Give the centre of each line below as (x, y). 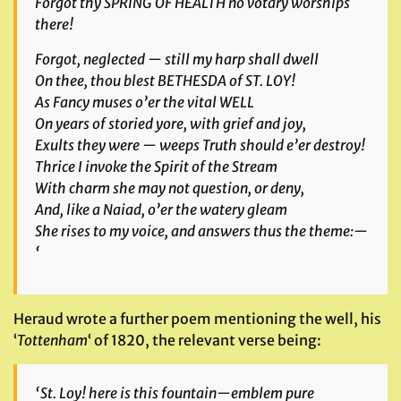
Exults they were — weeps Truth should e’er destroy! (200, 145)
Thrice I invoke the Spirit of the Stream (156, 166)
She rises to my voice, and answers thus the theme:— (201, 231)
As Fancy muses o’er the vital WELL (145, 102)
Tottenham (52, 340)
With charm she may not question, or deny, (170, 188)
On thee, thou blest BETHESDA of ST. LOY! (165, 81)
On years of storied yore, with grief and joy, (171, 124)
